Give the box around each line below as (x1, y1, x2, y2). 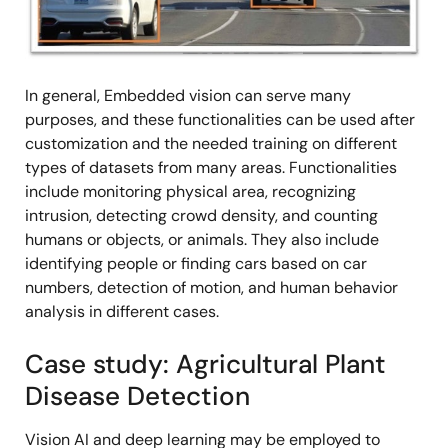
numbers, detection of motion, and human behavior (25, 276, 398, 298)
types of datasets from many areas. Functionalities (25, 156, 397, 178)
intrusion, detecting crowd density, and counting (25, 204, 378, 226)
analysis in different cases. (25, 300, 219, 322)
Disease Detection (25, 378, 250, 413)
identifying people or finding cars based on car (25, 252, 367, 274)
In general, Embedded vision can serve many (25, 84, 351, 106)
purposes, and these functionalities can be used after (25, 108, 415, 130)
